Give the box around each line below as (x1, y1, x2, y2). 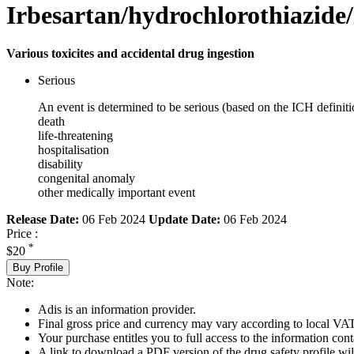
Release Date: (6, 213, 79, 227)
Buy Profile (13, 261, 63, 273)
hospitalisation (38, 143, 109, 157)
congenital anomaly (38, 171, 135, 186)
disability (38, 157, 83, 171)
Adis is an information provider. (38, 302, 196, 316)
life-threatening (38, 129, 113, 143)
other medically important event (38, 186, 195, 200)
